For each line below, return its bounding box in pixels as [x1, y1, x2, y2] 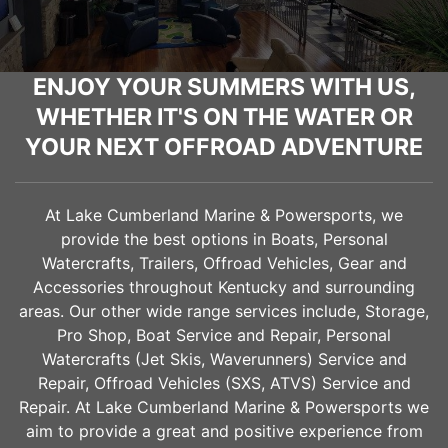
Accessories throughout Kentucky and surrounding [33, 276, 415, 297]
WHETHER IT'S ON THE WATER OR [35, 102, 413, 131]
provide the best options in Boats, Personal [60, 228, 388, 249]
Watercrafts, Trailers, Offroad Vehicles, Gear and [41, 252, 407, 273]
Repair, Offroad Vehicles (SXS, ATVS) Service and [37, 372, 411, 393]
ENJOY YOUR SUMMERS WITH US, [32, 72, 416, 101]
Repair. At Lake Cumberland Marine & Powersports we [19, 396, 429, 417]
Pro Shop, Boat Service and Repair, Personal [57, 324, 391, 345]
